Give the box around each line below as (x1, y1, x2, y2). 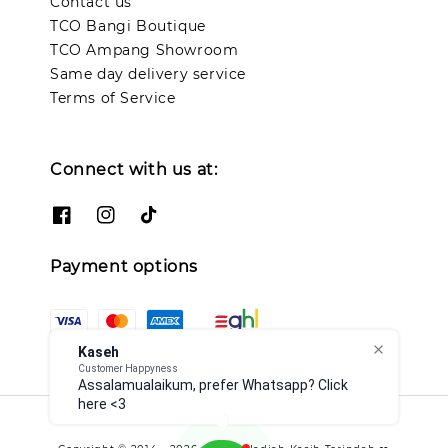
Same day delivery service (50, 65, 246, 84)
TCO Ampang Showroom (50, 41, 239, 60)
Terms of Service (50, 89, 176, 108)
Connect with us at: (50, 160, 218, 180)
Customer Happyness (78, 363, 178, 374)
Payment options (50, 256, 198, 276)
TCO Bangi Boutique (50, 17, 206, 36)
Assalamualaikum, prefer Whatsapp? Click (78, 377, 348, 393)
